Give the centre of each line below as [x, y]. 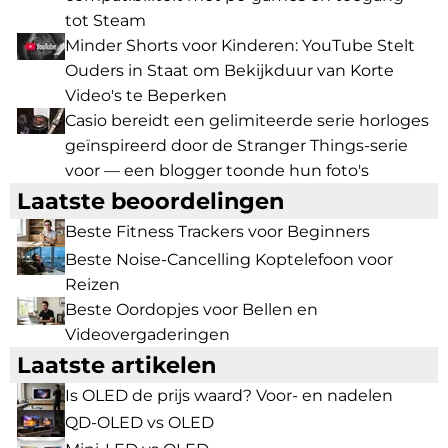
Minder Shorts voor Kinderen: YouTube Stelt [240, 46]
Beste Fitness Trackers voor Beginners [217, 232]
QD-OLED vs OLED [139, 423]
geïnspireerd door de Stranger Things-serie [236, 146]
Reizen [92, 285]
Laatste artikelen [116, 365]
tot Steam [105, 21]
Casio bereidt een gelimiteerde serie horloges [247, 121]
